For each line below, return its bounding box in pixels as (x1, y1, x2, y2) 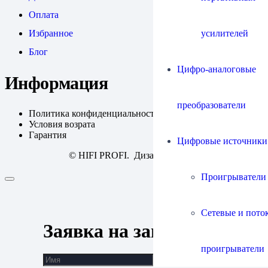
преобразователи (177, 99, 246, 110)
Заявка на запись (43, 220, 191, 242)
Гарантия (29, 130, 69, 141)
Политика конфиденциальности (29, 108, 160, 119)
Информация (5, 73, 108, 94)
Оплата (29, 10, 59, 20)
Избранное (29, 28, 73, 39)
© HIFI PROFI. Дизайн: (68, 150, 169, 161)
